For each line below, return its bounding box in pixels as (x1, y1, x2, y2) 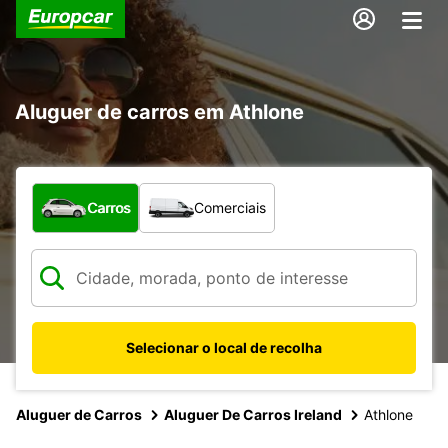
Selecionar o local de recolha (126, 338, 322, 356)
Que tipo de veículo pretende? (31, 182, 268, 203)
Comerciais (194, 198, 266, 216)
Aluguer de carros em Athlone (15, 99, 304, 124)
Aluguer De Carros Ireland (164, 405, 342, 423)
